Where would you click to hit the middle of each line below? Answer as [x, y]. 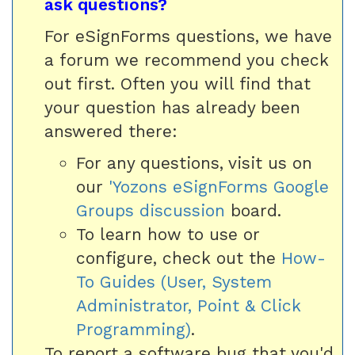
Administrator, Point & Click [189, 305]
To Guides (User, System [174, 282]
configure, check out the [179, 258]
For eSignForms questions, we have [188, 36]
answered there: [111, 131]
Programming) [134, 329]
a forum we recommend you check [187, 60]
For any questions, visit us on [194, 163]
